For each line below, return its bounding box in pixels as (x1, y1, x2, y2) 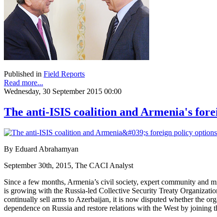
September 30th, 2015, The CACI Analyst (4, 161, 133, 170)
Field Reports (44, 70, 85, 78)
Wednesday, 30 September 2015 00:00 (4, 87, 122, 96)
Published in (4, 70, 42, 78)
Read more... (4, 78, 43, 87)
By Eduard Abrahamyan (4, 145, 78, 154)
